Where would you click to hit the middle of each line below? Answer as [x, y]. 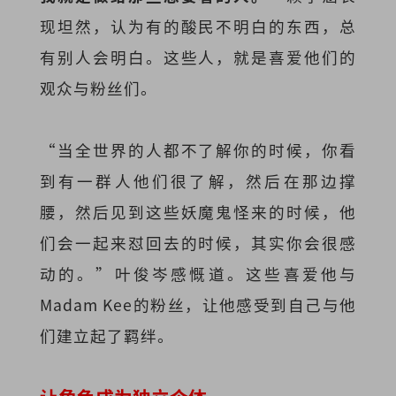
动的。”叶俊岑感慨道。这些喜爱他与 [198, 274]
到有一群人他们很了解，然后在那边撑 [198, 181]
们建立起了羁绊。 [107, 336]
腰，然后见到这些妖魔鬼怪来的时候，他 [198, 212]
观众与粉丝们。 [98, 88]
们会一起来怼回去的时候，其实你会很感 [198, 243]
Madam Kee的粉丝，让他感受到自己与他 [198, 305]
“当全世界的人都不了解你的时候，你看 [198, 150]
